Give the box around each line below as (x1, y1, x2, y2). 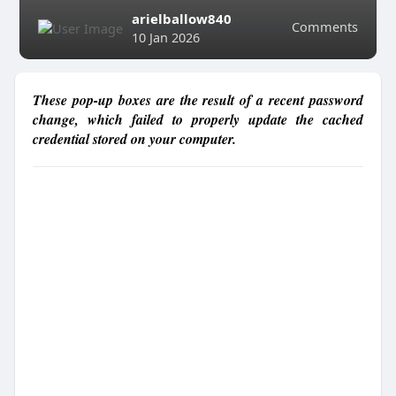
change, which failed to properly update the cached (32, 110, 364, 129)
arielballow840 (131, 10, 232, 27)
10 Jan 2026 (131, 28, 200, 46)
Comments (292, 18, 359, 35)
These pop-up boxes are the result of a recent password (32, 90, 364, 110)
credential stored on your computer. (32, 129, 236, 148)
